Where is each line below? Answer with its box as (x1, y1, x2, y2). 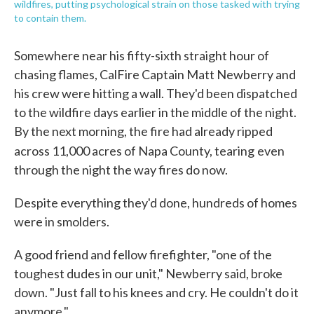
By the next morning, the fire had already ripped (14, 123, 273, 139)
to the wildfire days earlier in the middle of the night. (14, 104, 296, 120)
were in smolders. (14, 214, 109, 229)
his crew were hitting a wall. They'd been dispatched (14, 86, 297, 101)
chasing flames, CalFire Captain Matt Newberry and (14, 67, 296, 82)
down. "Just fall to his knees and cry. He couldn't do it (14, 285, 299, 300)
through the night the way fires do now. (14, 162, 228, 177)
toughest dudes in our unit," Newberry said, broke (14, 266, 282, 281)
